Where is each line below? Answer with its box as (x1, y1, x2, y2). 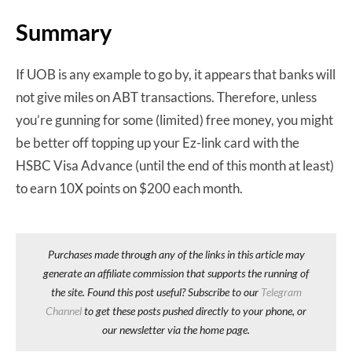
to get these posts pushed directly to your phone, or (82, 304, 306, 318)
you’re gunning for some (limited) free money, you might (16, 112, 333, 129)
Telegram (260, 285, 302, 299)
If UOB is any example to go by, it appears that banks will (16, 66, 335, 83)
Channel (46, 304, 82, 318)
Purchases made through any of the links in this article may (47, 247, 305, 262)
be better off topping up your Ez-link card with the (16, 134, 299, 152)
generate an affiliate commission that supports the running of (43, 266, 309, 280)
